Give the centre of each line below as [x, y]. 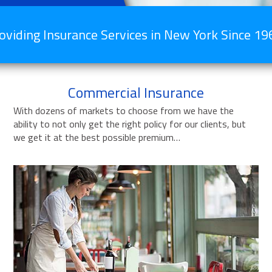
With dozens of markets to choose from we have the [124, 111]
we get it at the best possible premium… [97, 138]
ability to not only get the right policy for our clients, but [130, 124]
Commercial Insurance [136, 92]
